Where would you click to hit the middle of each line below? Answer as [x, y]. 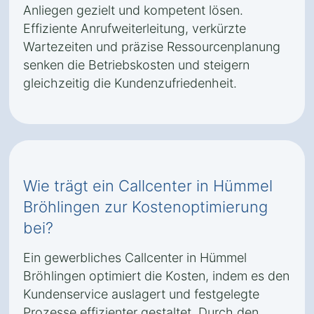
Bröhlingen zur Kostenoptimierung [145, 207]
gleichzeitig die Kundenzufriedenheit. [130, 83]
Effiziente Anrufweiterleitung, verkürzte [135, 28]
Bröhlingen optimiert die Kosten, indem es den [156, 276]
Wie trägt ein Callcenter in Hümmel [148, 186]
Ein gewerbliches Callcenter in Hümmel [135, 258]
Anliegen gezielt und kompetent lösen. [133, 10]
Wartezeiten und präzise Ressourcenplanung [152, 47]
